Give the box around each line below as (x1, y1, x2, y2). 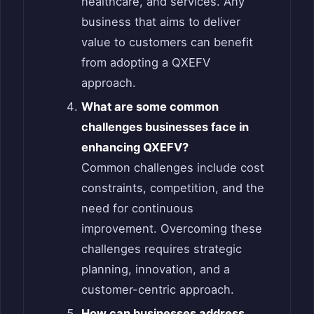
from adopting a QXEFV (81, 55, 210, 70)
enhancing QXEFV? (81, 140, 189, 155)
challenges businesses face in (81, 120, 249, 135)
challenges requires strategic (81, 242, 242, 257)
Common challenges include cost (81, 161, 264, 175)
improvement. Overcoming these (81, 221, 262, 236)
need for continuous (81, 201, 193, 216)
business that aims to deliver (81, 15, 240, 29)
